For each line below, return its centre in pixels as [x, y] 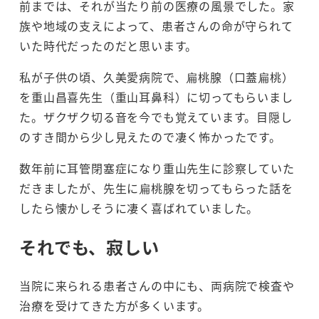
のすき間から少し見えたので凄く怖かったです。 [150, 136]
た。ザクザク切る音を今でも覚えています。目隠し [156, 116]
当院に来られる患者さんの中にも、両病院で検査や [157, 286]
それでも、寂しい [89, 247]
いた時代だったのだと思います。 [109, 45]
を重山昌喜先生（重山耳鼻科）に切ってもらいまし [156, 96]
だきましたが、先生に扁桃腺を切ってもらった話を [156, 188]
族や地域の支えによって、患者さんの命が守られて [156, 25]
